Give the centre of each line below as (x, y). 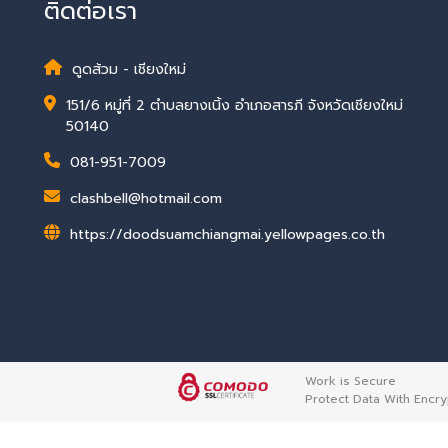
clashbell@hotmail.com (145, 198)
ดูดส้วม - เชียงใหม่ (128, 69)
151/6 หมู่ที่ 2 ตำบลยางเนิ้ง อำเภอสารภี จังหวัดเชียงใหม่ (234, 105)
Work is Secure (350, 381)
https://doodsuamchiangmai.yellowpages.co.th (227, 234)
